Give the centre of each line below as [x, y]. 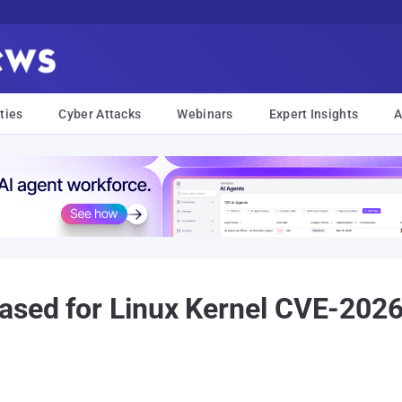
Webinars [205, 114]
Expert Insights [314, 114]
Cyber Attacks [100, 114]
